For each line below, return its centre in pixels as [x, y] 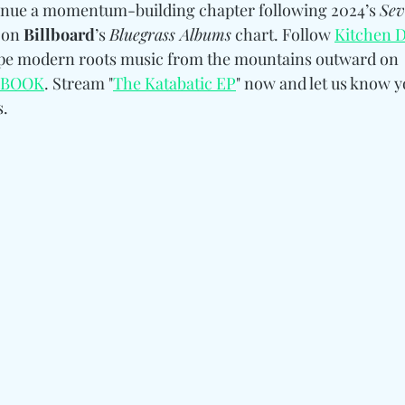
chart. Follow [283, 34]
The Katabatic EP [174, 83]
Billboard [59, 34]
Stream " [83, 83]
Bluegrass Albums [170, 34]
